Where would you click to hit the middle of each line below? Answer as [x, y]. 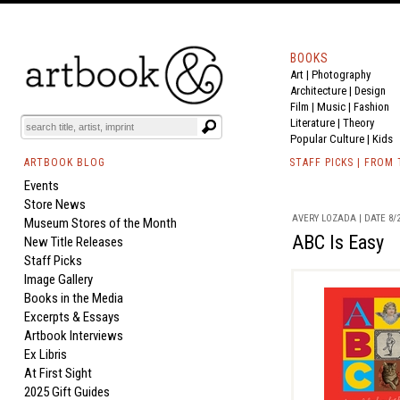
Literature [312, 123]
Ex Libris [46, 354]
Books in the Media [74, 298]
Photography [341, 75]
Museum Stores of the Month [100, 223]
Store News [55, 204]
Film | [304, 107]
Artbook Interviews [74, 336]
